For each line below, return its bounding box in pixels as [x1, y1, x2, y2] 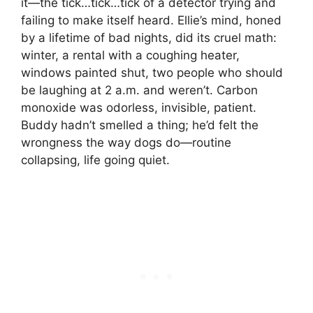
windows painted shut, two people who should [21, 66, 283, 80]
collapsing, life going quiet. [21, 153, 170, 168]
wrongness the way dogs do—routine [21, 136, 231, 150]
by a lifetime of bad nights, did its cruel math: [21, 31, 277, 45]
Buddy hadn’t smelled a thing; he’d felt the [21, 118, 259, 133]
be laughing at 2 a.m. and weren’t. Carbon [21, 83, 258, 98]
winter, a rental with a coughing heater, [21, 48, 240, 63]
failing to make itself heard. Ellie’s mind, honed [21, 13, 282, 28]
